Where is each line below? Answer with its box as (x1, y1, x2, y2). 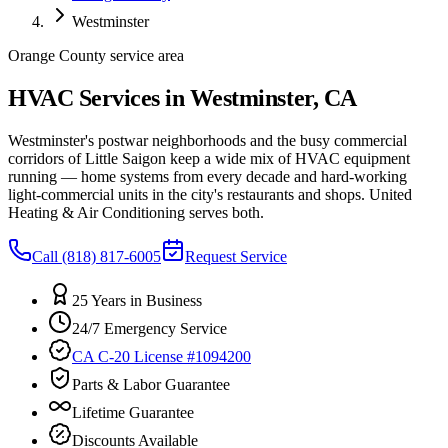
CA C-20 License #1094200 (72, 347, 251, 365)
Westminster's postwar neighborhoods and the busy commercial (8, 131, 407, 149)
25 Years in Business (72, 291, 202, 309)
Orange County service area (8, 47, 184, 64)
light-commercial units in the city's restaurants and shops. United (8, 185, 412, 203)
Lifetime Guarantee (72, 403, 194, 421)
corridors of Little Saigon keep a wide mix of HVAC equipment (8, 149, 410, 167)
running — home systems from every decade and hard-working (8, 167, 407, 185)
